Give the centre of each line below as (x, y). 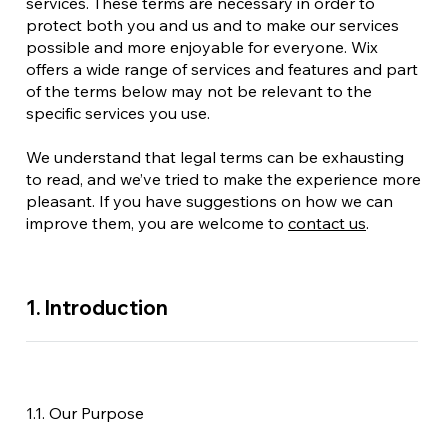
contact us (327, 223)
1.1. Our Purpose (85, 413)
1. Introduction (97, 307)
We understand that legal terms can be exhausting (215, 157)
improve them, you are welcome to (157, 223)
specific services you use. (118, 113)
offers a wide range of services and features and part (222, 69)
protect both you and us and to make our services (212, 25)
